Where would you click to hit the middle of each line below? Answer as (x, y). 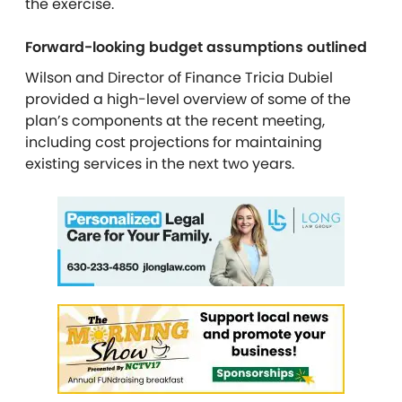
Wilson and (66, 78)
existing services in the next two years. (162, 164)
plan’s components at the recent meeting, (175, 121)
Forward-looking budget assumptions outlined (196, 47)
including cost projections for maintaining (174, 142)
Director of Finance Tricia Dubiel (220, 78)
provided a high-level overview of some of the (188, 99)
